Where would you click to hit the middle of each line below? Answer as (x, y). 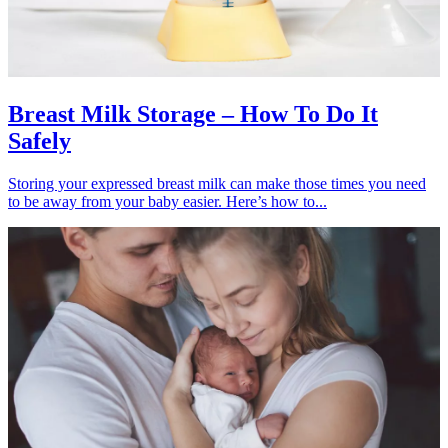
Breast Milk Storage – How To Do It (193, 113)
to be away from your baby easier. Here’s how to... (167, 201)
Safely (39, 140)
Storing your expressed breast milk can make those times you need (217, 183)
